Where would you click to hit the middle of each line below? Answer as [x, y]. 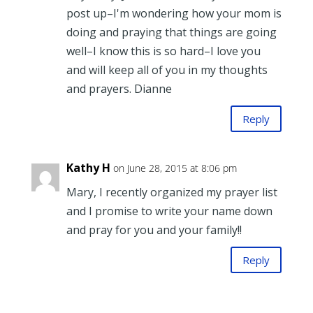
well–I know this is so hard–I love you [163, 51]
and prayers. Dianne [119, 89]
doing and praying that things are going [171, 32]
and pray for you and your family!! [154, 230]
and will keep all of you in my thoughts [167, 70]
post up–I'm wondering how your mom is [174, 14]
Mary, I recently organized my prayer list [172, 192]
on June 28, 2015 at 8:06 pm [175, 168]
